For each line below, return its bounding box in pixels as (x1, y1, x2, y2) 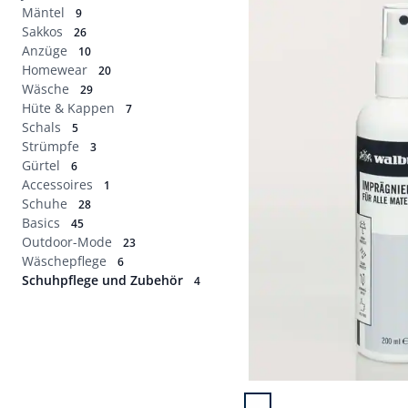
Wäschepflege (22, 252, 107, 270)
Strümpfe (22, 138, 79, 155)
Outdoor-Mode (22, 233, 112, 250)
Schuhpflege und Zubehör (22, 271, 183, 289)
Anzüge (22, 42, 67, 59)
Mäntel (22, 4, 65, 21)
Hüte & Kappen (22, 99, 115, 117)
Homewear (22, 61, 87, 78)
